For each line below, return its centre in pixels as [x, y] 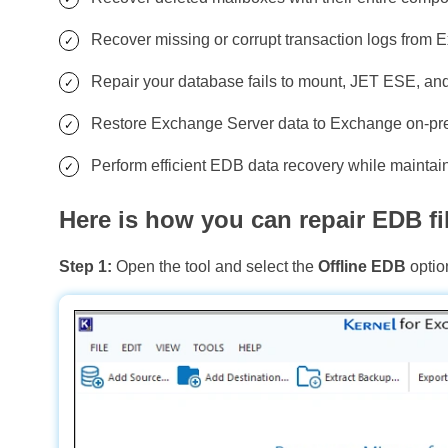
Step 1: [86, 266]
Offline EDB [362, 266]
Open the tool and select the [215, 266]
